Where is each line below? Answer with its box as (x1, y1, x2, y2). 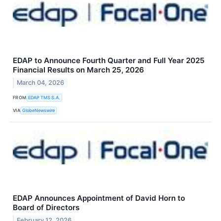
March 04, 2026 (17, 79, 65, 87)
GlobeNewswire (22, 107, 55, 113)
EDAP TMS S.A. (28, 94, 61, 100)
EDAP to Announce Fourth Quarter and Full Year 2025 (13, 56, 205, 66)
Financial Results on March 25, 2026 (13, 65, 144, 75)
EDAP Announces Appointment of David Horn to (13, 193, 185, 203)
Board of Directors (13, 203, 79, 213)
